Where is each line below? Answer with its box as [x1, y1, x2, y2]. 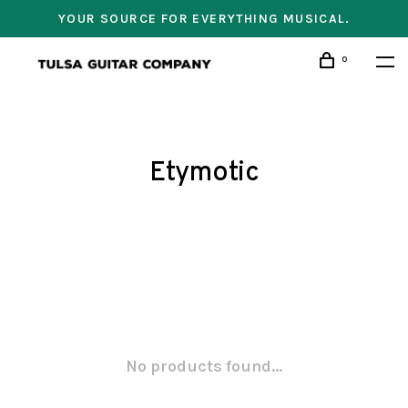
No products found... [126, 356, 282, 376]
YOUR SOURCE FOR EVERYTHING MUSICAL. [58, 11, 350, 26]
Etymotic [148, 157, 260, 190]
